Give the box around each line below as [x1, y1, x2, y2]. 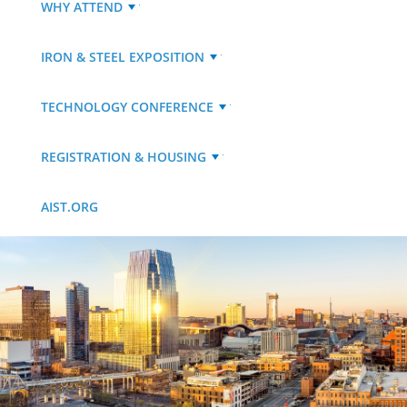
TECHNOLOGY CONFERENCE [41, 97, 213, 115]
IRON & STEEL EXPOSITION [41, 47, 204, 65]
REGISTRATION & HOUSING [41, 147, 206, 165]
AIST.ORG [41, 197, 98, 215]
